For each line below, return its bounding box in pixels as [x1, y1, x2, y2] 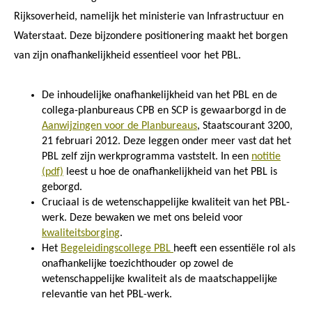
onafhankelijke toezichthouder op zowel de [42, 258, 233, 270]
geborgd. [42, 181, 82, 193]
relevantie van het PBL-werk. [42, 288, 172, 300]
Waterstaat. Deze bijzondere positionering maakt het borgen [14, 30, 288, 42]
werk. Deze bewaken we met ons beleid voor [42, 212, 243, 224]
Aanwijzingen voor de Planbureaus [42, 120, 197, 132]
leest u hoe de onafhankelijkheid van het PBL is [63, 166, 277, 178]
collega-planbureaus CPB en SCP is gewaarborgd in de [42, 104, 286, 116]
